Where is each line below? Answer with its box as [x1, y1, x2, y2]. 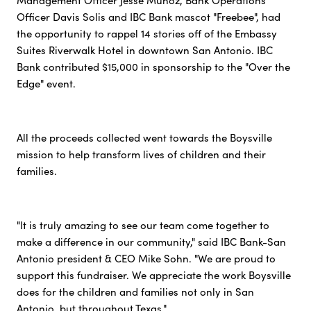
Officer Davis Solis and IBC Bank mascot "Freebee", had [16, 10, 280, 24]
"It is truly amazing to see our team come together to [16, 218, 269, 233]
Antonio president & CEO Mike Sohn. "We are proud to [16, 251, 276, 266]
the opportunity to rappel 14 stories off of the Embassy [16, 26, 277, 41]
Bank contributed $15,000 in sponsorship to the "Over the [16, 60, 290, 74]
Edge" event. [16, 76, 76, 91]
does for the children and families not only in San [16, 285, 254, 299]
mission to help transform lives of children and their [16, 147, 266, 162]
